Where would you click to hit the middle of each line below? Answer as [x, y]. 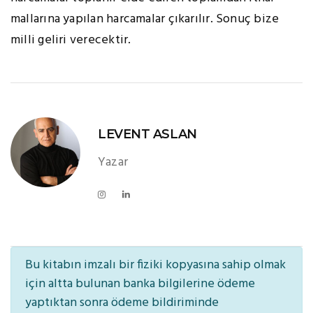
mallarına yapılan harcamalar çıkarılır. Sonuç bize [145, 20]
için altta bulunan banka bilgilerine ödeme [140, 284]
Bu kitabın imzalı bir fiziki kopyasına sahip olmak [155, 265]
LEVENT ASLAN [147, 134]
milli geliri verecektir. [72, 41]
